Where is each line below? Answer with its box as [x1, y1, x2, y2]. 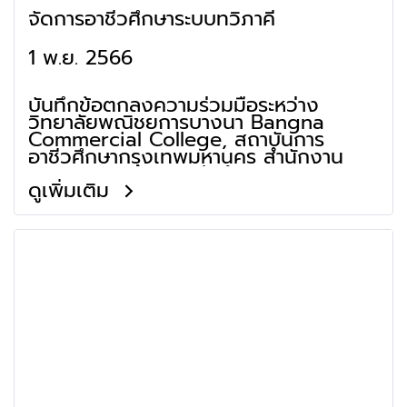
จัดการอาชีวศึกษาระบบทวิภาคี [28, 4, 275, 34]
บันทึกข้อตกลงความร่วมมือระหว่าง [28, 90, 319, 120]
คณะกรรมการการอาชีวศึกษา [28, 159, 264, 189]
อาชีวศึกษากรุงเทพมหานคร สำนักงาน [28, 142, 343, 172]
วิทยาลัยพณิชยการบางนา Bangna [28, 107, 324, 137]
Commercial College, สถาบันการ [28, 124, 324, 154]
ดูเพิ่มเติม [28, 175, 116, 205]
